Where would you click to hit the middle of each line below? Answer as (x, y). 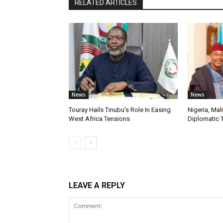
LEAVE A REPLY (97, 186)
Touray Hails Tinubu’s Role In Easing (120, 110)
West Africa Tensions (99, 119)
